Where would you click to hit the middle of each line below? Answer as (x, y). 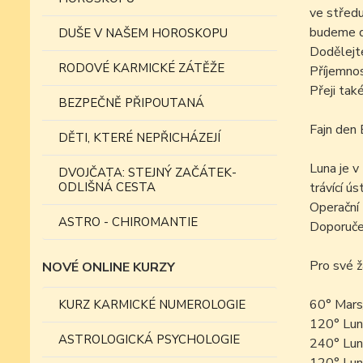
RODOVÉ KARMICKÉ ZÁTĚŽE (141, 68)
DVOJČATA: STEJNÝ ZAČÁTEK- (147, 173)
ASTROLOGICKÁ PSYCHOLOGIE (149, 340)
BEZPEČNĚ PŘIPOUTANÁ (131, 103)
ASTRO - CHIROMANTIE (128, 222)
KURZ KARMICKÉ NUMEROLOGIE (152, 305)
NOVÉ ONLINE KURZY (109, 267)
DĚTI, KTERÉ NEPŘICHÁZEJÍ (139, 138)
